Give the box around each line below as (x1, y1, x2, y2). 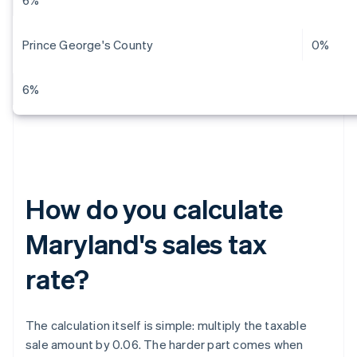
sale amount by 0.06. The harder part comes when (25, 336, 304, 353)
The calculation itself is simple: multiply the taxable (25, 317, 307, 334)
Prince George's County (22, 37, 154, 53)
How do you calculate (25, 191, 283, 226)
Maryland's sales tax (25, 226, 267, 261)
